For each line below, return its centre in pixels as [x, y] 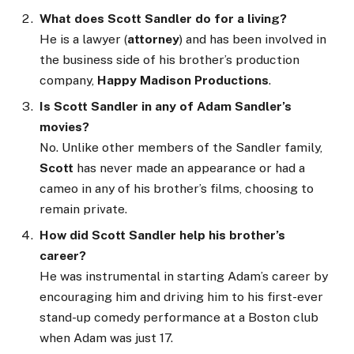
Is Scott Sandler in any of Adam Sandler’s [166, 106]
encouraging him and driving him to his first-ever [181, 296]
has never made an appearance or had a [189, 168]
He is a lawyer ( [83, 39]
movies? [64, 126]
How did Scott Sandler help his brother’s [162, 235]
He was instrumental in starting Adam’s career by [184, 276]
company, [68, 80]
